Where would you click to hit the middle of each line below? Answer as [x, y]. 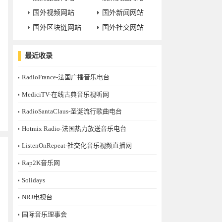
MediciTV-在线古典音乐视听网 [65, 94]
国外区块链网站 [57, 28]
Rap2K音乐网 [41, 163]
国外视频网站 [54, 13]
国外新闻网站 [123, 13]
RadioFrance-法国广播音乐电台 [66, 77]
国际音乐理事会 [44, 214]
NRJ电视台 [37, 197]
